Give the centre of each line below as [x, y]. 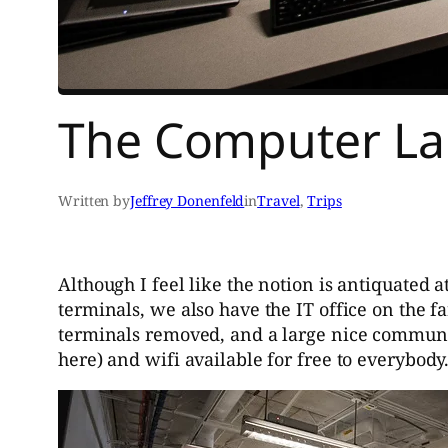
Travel [278, 201]
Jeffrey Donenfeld [187, 201]
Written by [94, 201]
